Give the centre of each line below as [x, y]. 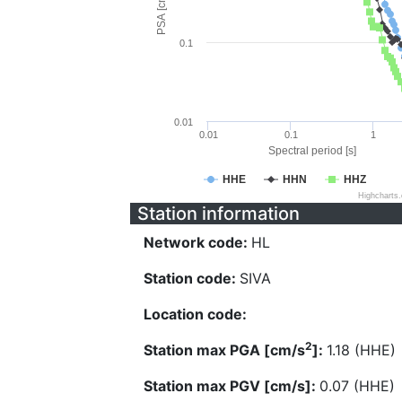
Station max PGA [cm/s [224, 350]
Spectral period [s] [312, 151]
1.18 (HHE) [361, 350]
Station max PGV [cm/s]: [232, 386]
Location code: [195, 314]
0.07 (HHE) [357, 386]
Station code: [192, 278]
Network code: [197, 242]
